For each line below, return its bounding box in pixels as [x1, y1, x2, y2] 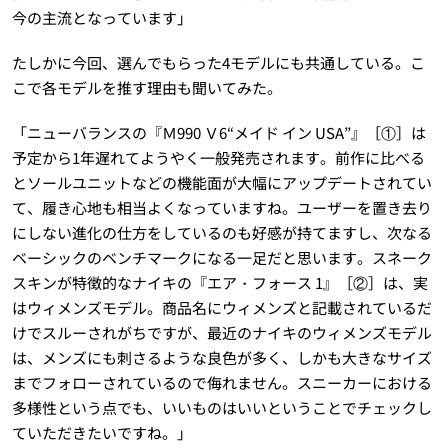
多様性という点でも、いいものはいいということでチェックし [11, 397, 432, 419]
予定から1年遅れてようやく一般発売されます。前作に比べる [11, 147, 425, 169]
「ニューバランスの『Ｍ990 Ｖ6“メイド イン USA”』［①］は [11, 122, 426, 144]
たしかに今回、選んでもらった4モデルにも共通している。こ [11, 52, 425, 74]
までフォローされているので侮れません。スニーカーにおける [11, 372, 432, 394]
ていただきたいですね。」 [11, 422, 192, 444]
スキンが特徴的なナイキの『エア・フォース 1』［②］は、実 [11, 272, 428, 294]
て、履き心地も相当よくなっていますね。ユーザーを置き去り [11, 197, 432, 219]
